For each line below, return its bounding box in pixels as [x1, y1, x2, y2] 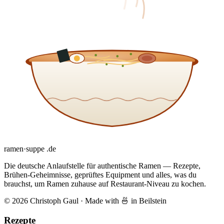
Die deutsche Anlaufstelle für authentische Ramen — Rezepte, [4, 161, 200, 170]
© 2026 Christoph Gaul [4, 196, 78, 205]
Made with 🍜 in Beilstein [85, 196, 166, 205]
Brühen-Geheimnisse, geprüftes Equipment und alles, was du [4, 170, 196, 179]
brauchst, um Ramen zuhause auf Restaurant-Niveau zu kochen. [4, 179, 206, 188]
